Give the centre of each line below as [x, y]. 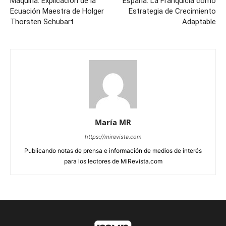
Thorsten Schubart [42, 21]
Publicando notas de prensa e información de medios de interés [113, 150]
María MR [113, 122]
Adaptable [199, 21]
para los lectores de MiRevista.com [113, 161]
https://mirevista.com [113, 136]
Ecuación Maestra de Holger [57, 11]
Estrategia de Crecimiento [172, 11]
